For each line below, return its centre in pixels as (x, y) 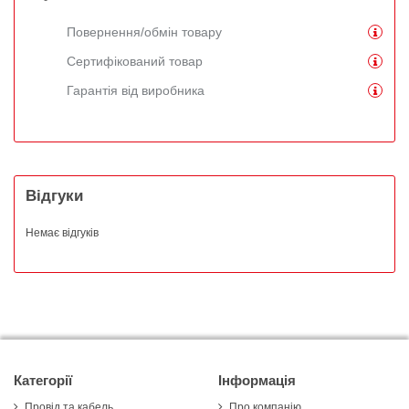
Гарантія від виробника (136, 90)
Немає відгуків (62, 233)
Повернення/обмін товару (144, 31)
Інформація (257, 381)
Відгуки (54, 195)
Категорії (43, 381)
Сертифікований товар (135, 61)
